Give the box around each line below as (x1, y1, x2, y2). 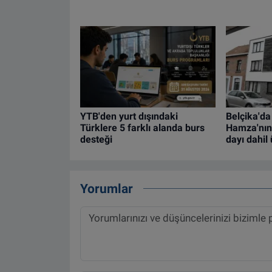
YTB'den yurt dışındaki (80, 110, 178, 122)
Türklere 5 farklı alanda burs (80, 121, 205, 134)
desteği (80, 133, 112, 145)
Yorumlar (80, 181, 133, 197)
